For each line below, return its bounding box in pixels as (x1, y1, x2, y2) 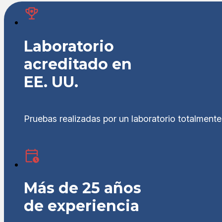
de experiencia (24, 197, 139, 216)
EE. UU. (24, 72, 78, 91)
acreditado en (24, 55, 132, 73)
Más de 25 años (24, 179, 141, 198)
